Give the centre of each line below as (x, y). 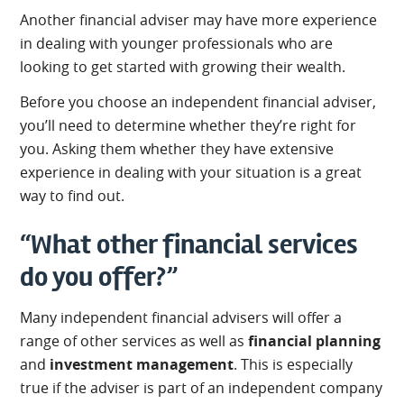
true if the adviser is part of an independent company (202, 387)
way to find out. (73, 195)
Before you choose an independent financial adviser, (198, 101)
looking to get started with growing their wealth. (183, 66)
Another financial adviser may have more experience (199, 19)
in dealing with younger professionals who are (177, 43)
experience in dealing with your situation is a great (191, 172)
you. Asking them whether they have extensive (177, 148)
